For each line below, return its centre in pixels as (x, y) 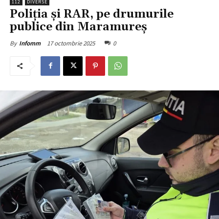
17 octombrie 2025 (71, 43)
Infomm (30, 43)
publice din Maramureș (78, 27)
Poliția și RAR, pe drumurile (92, 14)
